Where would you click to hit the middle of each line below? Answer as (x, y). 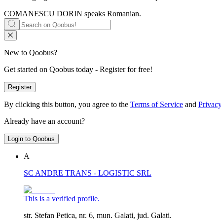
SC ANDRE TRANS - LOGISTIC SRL (88, 173)
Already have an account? (44, 121)
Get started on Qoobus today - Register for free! (78, 70)
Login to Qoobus (31, 139)
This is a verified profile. (62, 199)
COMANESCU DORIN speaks (55, 14)
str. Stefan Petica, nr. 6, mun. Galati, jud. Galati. (98, 216)
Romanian (123, 14)
